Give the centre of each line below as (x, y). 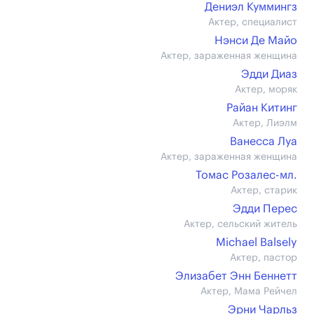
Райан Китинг (262, 108)
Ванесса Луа (264, 142)
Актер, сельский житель (240, 224)
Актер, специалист (253, 22)
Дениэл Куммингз (251, 7)
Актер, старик (264, 191)
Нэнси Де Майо (256, 41)
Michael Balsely (257, 243)
